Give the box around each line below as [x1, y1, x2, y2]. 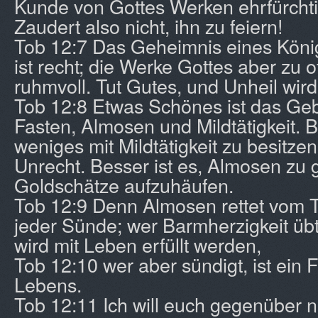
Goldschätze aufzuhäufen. [14, 171, 234, 199]
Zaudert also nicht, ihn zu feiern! [14, 12, 283, 40]
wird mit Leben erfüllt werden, [14, 231, 261, 258]
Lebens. [14, 270, 82, 298]
